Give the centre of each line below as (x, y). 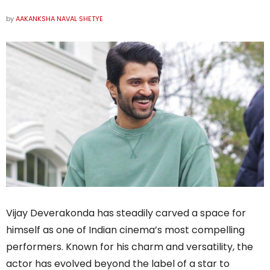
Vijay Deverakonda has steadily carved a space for (126, 213)
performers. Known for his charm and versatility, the (130, 247)
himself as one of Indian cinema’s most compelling (125, 230)
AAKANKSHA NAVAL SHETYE (59, 18)
